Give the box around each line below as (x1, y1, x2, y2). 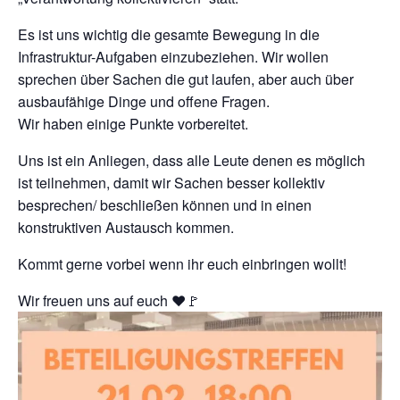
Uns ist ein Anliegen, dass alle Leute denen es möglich (18, 150, 365, 171)
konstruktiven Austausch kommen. (18, 217, 234, 237)
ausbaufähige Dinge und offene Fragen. (18, 91, 270, 112)
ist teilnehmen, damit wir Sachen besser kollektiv (18, 172, 325, 193)
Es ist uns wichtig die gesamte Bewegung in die (18, 24, 320, 45)
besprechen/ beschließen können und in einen (18, 195, 312, 215)
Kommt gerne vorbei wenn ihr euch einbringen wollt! (18, 254, 346, 274)
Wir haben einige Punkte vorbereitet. (18, 113, 248, 134)
